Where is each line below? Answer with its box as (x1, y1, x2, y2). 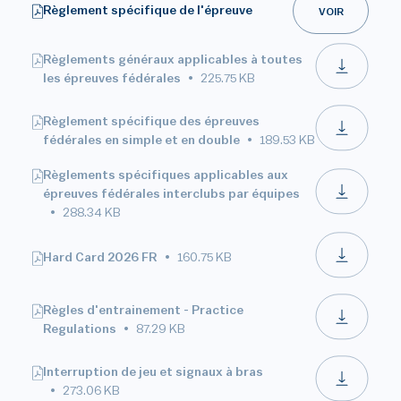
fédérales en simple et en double (43, 133, 240, 147)
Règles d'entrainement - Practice (43, 303, 243, 317)
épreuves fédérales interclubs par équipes (43, 188, 300, 200)
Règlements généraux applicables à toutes (43, 53, 303, 66)
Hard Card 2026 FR (43, 252, 158, 264)
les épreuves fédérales (43, 72, 181, 85)
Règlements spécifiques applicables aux (43, 169, 288, 182)
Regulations (43, 322, 116, 336)
